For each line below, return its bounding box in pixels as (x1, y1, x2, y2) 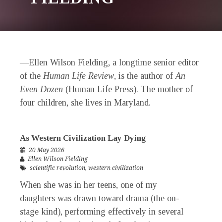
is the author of (118, 71, 175, 81)
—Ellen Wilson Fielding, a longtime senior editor (20, 57, 199, 68)
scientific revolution (30, 165, 85, 172)
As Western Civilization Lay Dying (20, 133, 146, 143)
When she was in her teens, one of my (20, 180, 157, 190)
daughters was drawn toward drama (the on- (20, 193, 179, 204)
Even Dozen (20, 84, 65, 95)
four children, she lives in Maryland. (20, 98, 151, 108)
